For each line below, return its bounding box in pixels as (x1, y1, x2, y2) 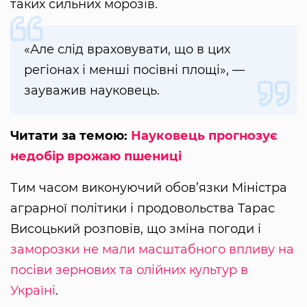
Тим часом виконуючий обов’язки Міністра (10, 180, 287, 196)
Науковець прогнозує (131, 128, 278, 144)
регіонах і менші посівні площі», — (24, 62, 245, 78)
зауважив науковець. (24, 83, 160, 99)
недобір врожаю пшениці (10, 149, 182, 164)
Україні (10, 283, 56, 299)
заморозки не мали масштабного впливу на (10, 242, 294, 258)
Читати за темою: (10, 128, 131, 144)
